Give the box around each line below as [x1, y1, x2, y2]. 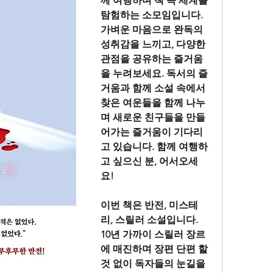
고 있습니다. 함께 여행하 [101, 141, 208, 153]
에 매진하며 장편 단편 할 [101, 243, 208, 255]
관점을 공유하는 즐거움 [101, 53, 203, 65]
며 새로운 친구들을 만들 [101, 112, 205, 124]
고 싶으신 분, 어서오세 [101, 155, 198, 168]
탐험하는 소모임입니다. [101, 9, 203, 21]
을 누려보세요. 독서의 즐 [101, 68, 208, 80]
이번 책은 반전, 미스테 [101, 199, 198, 211]
